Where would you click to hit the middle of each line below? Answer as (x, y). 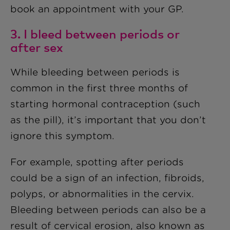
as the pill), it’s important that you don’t (108, 120)
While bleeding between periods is (95, 72)
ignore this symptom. (62, 136)
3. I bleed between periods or (95, 34)
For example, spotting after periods (97, 162)
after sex (37, 47)
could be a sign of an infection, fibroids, (107, 178)
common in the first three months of (99, 88)
